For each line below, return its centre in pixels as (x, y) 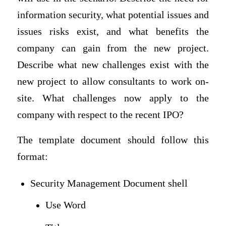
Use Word (66, 205)
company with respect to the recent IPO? (100, 115)
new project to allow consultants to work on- (113, 82)
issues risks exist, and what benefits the (113, 32)
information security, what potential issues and (113, 15)
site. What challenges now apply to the (113, 98)
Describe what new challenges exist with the (113, 65)
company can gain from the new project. (113, 48)
